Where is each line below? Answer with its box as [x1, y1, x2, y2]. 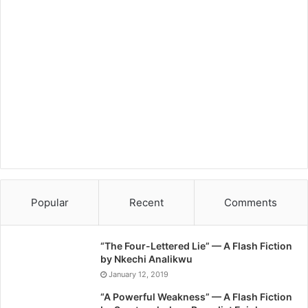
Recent [129, 195, 164, 209]
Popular [30, 195, 69, 209]
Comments [224, 195, 278, 209]
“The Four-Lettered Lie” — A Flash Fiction [100, 239, 292, 252]
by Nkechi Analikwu [100, 252, 192, 265]
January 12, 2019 [109, 269, 168, 279]
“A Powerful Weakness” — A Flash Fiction [100, 290, 292, 302]
